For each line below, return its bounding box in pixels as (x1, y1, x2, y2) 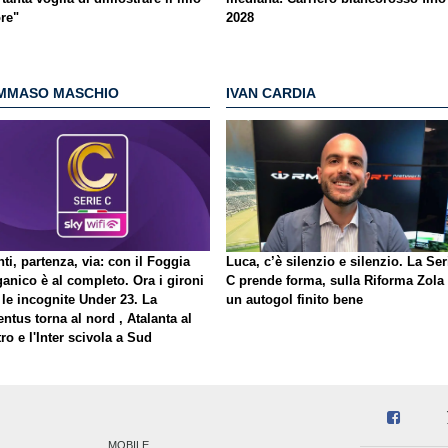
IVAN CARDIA (226, 85, 316, 102)
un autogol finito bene (226, 291, 363, 307)
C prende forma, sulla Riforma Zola (226, 272, 444, 288)
